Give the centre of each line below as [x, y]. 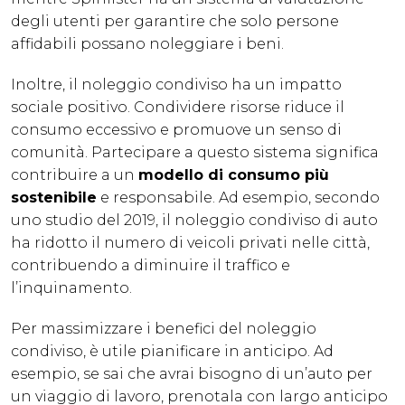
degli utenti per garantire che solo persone [175, 22]
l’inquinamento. [71, 288]
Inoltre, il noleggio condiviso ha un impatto [176, 85]
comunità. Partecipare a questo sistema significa [195, 153]
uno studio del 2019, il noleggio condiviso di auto [194, 221]
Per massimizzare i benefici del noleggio [164, 329]
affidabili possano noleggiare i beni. [147, 44]
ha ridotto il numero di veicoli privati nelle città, [190, 243]
